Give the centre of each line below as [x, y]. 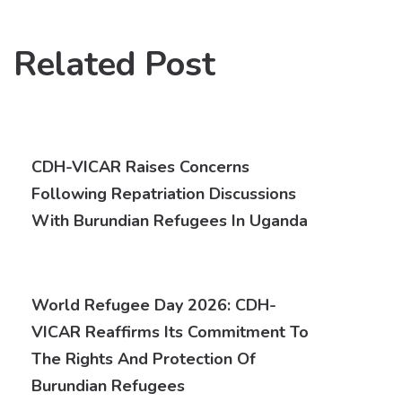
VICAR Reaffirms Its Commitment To [170, 332]
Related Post [114, 64]
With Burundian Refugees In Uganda [170, 221]
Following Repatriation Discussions [164, 194]
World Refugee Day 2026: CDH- [154, 305]
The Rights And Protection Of [144, 359]
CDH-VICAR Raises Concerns [140, 167]
